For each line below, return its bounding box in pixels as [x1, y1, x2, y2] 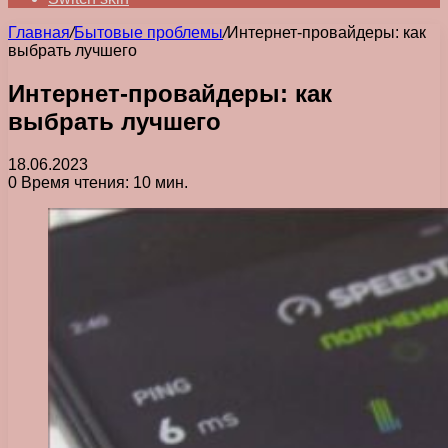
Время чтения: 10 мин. [17, 173, 188, 191]
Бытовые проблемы [74, 24, 223, 41]
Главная [8, 24, 70, 41]
